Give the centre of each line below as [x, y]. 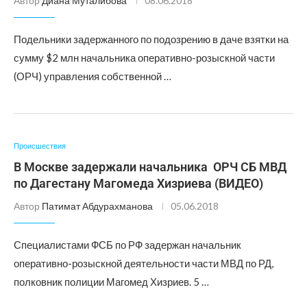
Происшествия [40, 146]
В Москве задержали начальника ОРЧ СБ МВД [150, 167]
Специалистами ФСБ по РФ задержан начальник [127, 245]
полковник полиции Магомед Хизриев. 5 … [111, 282]
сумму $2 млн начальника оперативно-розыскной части [144, 58]
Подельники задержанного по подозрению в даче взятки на [151, 39]
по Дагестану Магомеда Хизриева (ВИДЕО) [138, 183]
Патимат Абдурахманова [97, 206]
